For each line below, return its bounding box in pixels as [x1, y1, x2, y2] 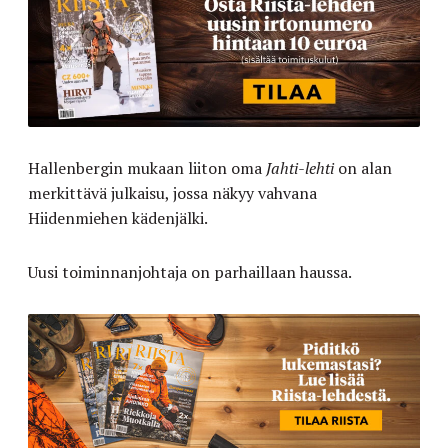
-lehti [298, 157, 334, 180]
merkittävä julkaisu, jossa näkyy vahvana [28, 182, 317, 205]
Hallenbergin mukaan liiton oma [28, 157, 266, 180]
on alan [334, 157, 392, 180]
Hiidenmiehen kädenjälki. [28, 207, 208, 230]
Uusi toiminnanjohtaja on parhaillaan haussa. [28, 261, 352, 284]
